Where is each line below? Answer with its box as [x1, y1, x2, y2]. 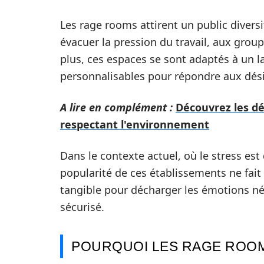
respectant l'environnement [60, 117, 209, 131]
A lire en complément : [60, 100, 173, 114]
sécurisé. [60, 200, 104, 214]
